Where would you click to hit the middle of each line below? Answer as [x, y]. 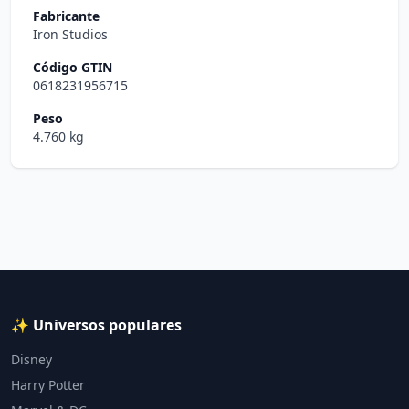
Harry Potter [48, 385]
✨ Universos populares [96, 325]
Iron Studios [70, 34]
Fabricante [66, 16]
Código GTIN [73, 67]
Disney [31, 359]
